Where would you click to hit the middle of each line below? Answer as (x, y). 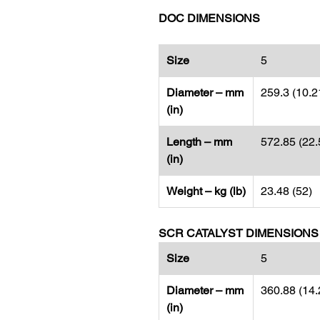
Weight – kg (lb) (206, 191)
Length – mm (199, 142)
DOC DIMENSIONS (209, 18)
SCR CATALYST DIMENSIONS (239, 233)
